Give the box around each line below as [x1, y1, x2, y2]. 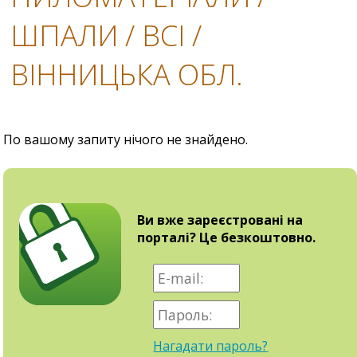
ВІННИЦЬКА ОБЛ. [10, 54, 244, 94]
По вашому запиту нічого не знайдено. [3, 130, 249, 148]
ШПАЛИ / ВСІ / [10, 15, 202, 55]
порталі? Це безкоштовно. [137, 228, 316, 246]
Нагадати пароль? [153, 336, 269, 355]
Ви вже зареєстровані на [137, 210, 304, 229]
